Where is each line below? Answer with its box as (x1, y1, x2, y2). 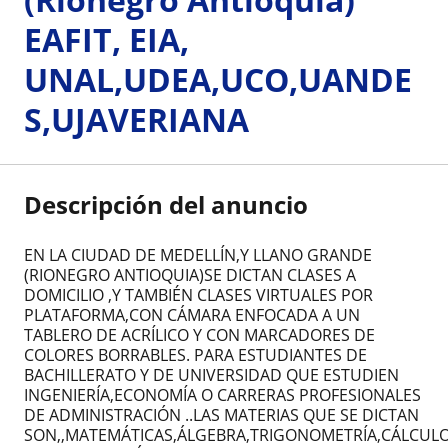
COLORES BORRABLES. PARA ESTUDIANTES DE (24, 344, 367, 367)
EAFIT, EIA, (24, 18, 189, 62)
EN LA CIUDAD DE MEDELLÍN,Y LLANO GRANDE (24, 244, 372, 267)
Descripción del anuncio (24, 188, 308, 222)
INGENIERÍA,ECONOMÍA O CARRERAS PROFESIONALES (24, 384, 421, 407)
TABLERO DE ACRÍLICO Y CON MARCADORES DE (24, 324, 375, 347)
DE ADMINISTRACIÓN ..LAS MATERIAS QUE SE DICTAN (24, 404, 419, 427)
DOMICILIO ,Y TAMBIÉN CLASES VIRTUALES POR (24, 284, 373, 307)
